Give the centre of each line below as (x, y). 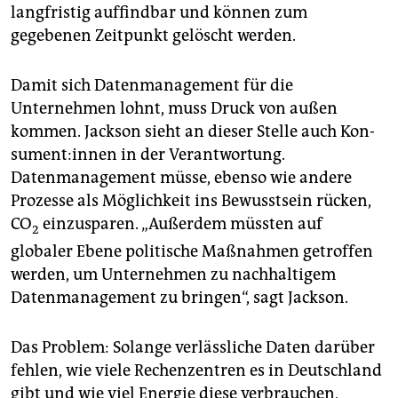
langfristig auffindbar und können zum (159, 12)
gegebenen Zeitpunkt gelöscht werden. (153, 35)
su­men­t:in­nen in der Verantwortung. (148, 154)
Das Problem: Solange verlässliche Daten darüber (193, 348)
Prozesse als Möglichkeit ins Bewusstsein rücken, (191, 200)
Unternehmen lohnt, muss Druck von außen (174, 108)
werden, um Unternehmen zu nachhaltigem (173, 275)
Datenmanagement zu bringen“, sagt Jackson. (179, 298)
